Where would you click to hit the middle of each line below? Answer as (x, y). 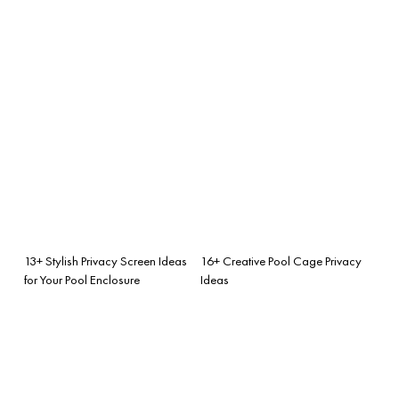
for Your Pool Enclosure (82, 279)
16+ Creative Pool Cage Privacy (281, 261)
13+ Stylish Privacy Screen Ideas (106, 261)
